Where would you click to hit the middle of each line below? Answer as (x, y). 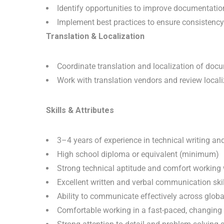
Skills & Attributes (80, 110)
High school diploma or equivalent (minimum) (138, 154)
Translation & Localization (95, 36)
